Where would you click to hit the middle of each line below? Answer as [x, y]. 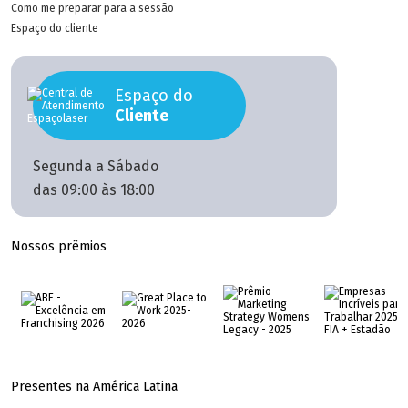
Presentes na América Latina [94, 387]
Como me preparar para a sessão [92, 8]
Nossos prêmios [59, 246]
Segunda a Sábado [96, 166]
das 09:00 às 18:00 [94, 190]
